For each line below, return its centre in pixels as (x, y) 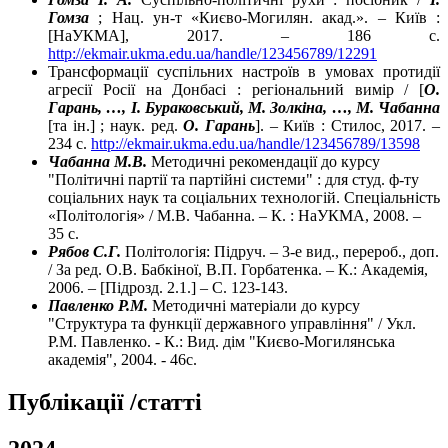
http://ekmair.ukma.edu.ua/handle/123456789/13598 (255, 143)
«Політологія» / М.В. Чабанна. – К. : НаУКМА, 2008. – (234, 215)
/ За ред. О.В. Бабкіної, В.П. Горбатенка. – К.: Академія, (238, 269)
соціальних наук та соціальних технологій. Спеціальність (244, 197)
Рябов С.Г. (84, 251)
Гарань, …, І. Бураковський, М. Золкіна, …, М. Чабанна (244, 107)
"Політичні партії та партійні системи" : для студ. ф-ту (233, 179)
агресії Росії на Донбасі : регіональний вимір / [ (236, 89)
